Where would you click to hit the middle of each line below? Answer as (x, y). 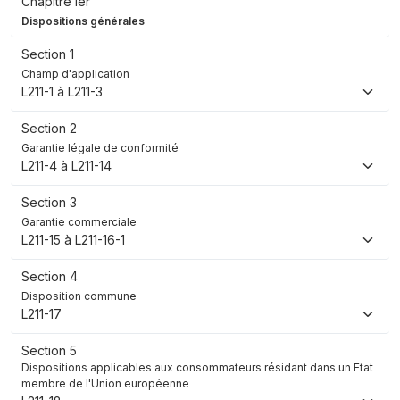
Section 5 (49, 351)
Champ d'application (75, 74)
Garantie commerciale (79, 222)
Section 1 (48, 54)
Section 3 (49, 203)
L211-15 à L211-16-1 (73, 240)
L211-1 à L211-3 (62, 92)
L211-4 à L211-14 (67, 166)
